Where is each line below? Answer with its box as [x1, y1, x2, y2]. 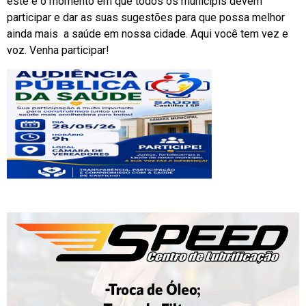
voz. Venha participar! [7, 44, 109, 57]
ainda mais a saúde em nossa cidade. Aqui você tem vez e [7, 27, 288, 41]
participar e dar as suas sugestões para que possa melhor [7, 11, 285, 25]
